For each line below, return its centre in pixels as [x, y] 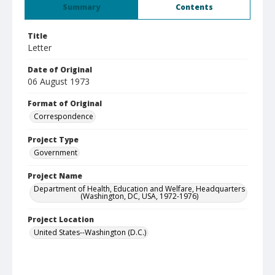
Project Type [53, 140]
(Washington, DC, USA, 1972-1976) [139, 196]
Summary [81, 7]
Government [56, 153]
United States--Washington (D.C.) [90, 232]
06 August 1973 [59, 81]
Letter [40, 48]
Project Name [55, 176]
